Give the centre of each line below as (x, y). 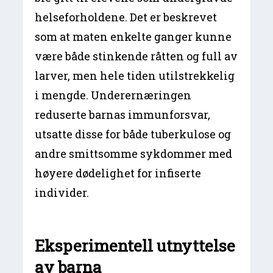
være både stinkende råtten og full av (136, 56)
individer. (62, 192)
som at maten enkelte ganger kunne (133, 36)
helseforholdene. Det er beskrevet (126, 17)
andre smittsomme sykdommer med (134, 153)
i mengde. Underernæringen (113, 95)
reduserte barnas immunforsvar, (123, 114)
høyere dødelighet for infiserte (118, 173)
